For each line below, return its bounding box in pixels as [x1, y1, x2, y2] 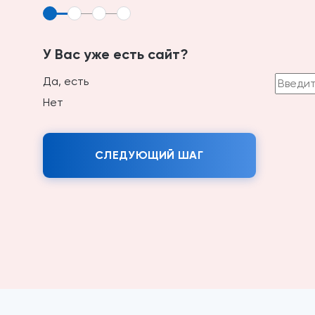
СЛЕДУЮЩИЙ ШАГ [94, 148, 204, 162]
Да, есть [42, 75, 89, 88]
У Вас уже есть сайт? [42, 46, 188, 63]
